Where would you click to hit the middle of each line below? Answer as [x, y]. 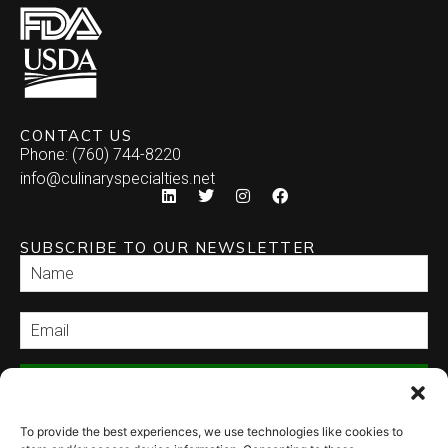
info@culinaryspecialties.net [117, 179]
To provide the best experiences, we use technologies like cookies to [211, 431]
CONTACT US [76, 136]
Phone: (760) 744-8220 [100, 155]
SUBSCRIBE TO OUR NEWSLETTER [168, 247]
